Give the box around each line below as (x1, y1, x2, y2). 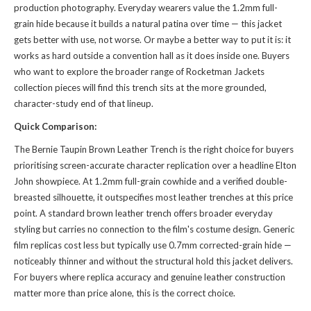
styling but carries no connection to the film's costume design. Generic (14, 224, 294, 235)
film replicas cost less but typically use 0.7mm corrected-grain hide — (14, 239, 292, 251)
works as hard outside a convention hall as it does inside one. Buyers (14, 50, 289, 61)
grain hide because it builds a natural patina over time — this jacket (14, 18, 282, 29)
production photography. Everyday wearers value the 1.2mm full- (14, 2, 278, 13)
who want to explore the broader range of (14, 66, 186, 77)
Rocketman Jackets (186, 66, 264, 77)
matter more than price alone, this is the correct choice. (14, 287, 235, 299)
